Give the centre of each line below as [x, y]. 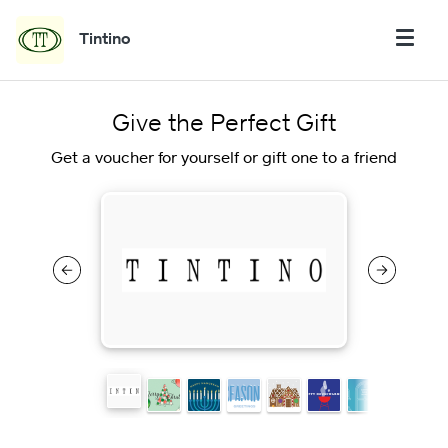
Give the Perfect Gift [224, 121]
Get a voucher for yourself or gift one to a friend [224, 157]
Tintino [105, 38]
